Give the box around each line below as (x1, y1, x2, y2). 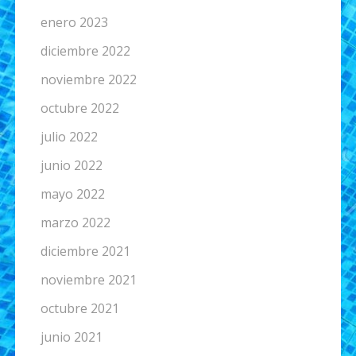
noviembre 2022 (40, 71, 137, 89)
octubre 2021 (40, 300, 119, 318)
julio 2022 (40, 128, 98, 146)
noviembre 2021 (40, 271, 137, 289)
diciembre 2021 (40, 242, 130, 261)
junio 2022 (40, 157, 103, 175)
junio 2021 (40, 328, 103, 346)
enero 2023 (40, 14, 108, 32)
